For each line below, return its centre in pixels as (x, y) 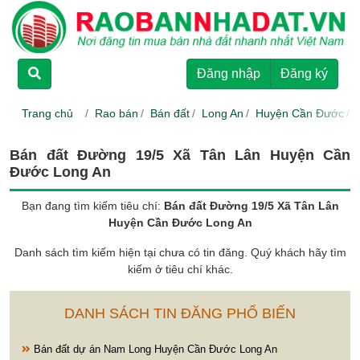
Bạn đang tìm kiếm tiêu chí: (92, 205)
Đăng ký (304, 73)
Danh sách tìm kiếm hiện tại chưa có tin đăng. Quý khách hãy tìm (180, 252)
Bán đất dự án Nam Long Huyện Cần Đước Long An (154, 349)
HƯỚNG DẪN (88, 238)
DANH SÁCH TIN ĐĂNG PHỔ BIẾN (180, 313)
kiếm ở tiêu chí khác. (180, 269)
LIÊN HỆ (67, 291)
